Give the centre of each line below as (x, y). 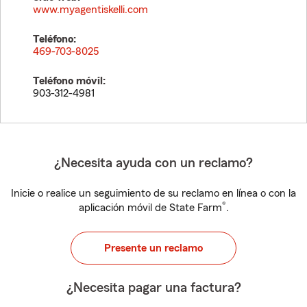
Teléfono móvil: (69, 81)
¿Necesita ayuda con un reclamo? (153, 163)
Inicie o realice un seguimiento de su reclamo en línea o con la (153, 193)
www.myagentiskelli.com (90, 10)
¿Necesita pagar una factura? (153, 288)
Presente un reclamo (153, 248)
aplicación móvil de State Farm (150, 208)
